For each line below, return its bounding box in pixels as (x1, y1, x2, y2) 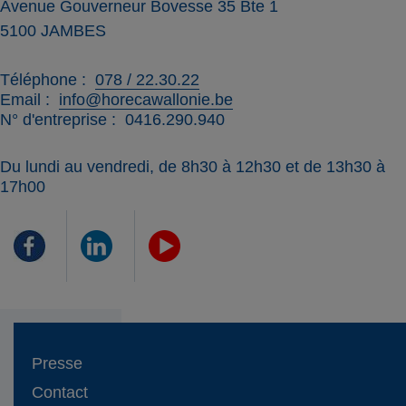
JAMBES (41, 21, 106, 40)
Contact (32, 383, 88, 402)
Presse (32, 354, 82, 373)
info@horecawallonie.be (59, 91, 233, 110)
